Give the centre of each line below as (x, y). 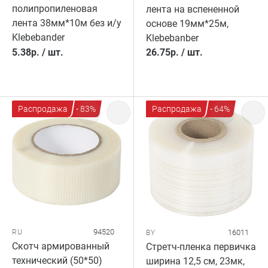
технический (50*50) (57, 261)
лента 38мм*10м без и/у (67, 23)
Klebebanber (172, 38)
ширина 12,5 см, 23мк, (195, 261)
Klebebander (38, 37)
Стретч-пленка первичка (201, 247)
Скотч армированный (61, 246)
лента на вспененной (193, 9)
